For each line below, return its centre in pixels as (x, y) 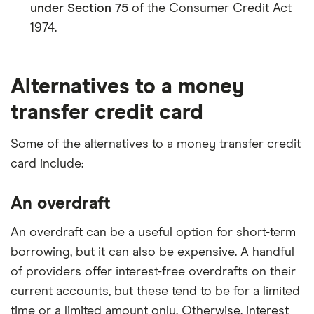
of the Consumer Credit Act (210, 8)
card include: (47, 164)
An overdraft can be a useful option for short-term (153, 232)
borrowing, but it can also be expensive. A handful (152, 252)
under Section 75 (79, 8)
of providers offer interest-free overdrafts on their (153, 272)
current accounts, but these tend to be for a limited (155, 291)
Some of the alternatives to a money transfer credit (156, 144)
